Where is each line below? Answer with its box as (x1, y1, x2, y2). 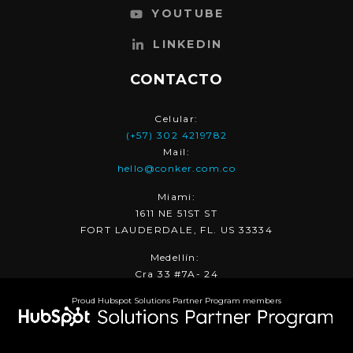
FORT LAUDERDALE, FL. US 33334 (80, 223, 273, 236)
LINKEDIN (153, 37, 223, 52)
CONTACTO (129, 71, 224, 89)
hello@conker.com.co (117, 162, 236, 175)
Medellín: (150, 251, 203, 264)
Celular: (154, 113, 199, 125)
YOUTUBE (151, 6, 225, 21)
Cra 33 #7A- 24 (134, 268, 219, 281)
